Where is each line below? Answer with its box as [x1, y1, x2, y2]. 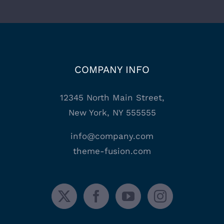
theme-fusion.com [73, 146, 151, 156]
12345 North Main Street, [59, 92, 164, 103]
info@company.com [70, 131, 153, 141]
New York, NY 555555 [68, 107, 156, 118]
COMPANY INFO [74, 63, 149, 76]
